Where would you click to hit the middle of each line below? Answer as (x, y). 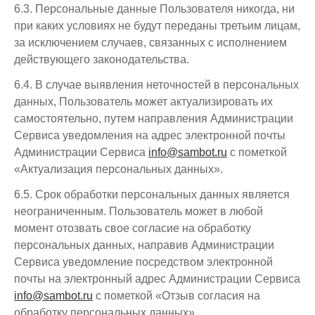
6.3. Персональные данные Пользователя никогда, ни (154, 9)
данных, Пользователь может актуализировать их (143, 102)
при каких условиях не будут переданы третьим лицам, (157, 26)
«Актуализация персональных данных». (118, 169)
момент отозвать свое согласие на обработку (133, 228)
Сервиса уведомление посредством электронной (143, 262)
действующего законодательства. (102, 59)
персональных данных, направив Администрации (144, 245)
